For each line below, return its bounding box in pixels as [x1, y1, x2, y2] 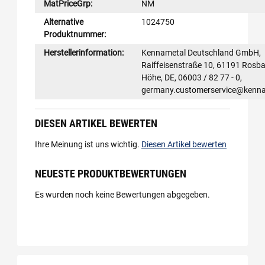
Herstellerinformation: [44, 47, 124, 57]
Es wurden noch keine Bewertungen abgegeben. [35, 189, 210, 199]
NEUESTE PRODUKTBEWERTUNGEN [35, 167, 186, 180]
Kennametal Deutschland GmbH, [141, 47, 261, 57]
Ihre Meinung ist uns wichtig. [35, 139, 141, 149]
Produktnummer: [44, 29, 106, 39]
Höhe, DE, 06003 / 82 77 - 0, [141, 72, 242, 82]
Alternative [44, 17, 83, 27]
